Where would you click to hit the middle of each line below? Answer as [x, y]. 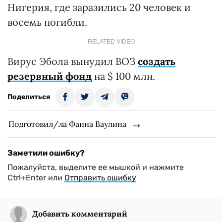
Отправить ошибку [100, 178]
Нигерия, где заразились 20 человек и [99, 7]
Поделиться [29, 97]
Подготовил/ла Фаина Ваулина [67, 124]
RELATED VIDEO [111, 41]
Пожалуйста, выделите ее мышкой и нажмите [96, 167]
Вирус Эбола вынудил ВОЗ [73, 61]
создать [157, 61]
